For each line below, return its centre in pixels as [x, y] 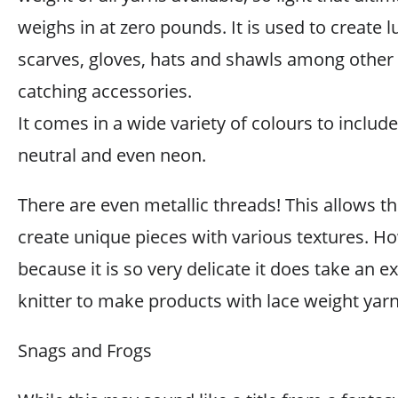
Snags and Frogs [85, 350]
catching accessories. [105, 91]
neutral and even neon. [112, 155]
